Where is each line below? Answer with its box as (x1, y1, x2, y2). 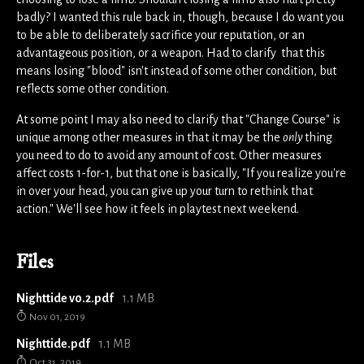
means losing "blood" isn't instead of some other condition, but (16, 64, 336, 77)
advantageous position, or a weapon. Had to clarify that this (16, 46, 325, 59)
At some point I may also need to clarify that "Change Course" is (16, 113, 340, 126)
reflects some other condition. (16, 82, 171, 95)
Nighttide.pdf (16, 336, 90, 350)
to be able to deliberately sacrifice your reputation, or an (16, 28, 305, 41)
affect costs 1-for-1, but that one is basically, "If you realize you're (16, 167, 346, 180)
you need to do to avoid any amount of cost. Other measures (16, 149, 322, 162)
